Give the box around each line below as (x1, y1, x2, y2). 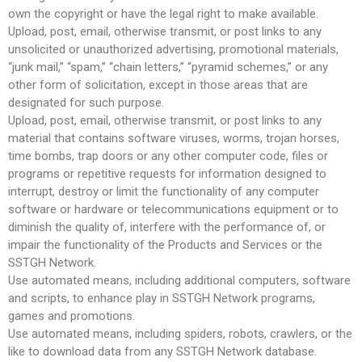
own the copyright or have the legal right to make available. (8, 6, 318, 21)
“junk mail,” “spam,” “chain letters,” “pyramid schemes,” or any (8, 59, 328, 74)
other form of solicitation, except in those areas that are (8, 77, 308, 92)
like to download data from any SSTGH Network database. (8, 343, 317, 359)
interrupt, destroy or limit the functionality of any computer (8, 183, 319, 199)
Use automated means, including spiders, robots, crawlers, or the (8, 326, 352, 341)
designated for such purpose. (8, 95, 164, 110)
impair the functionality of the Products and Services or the (8, 237, 322, 252)
